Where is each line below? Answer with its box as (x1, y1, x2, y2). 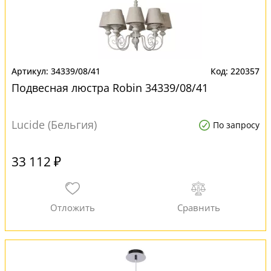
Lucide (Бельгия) (11, 117, 97, 132)
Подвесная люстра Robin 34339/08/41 (11, 80, 208, 95)
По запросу (213, 119, 260, 131)
